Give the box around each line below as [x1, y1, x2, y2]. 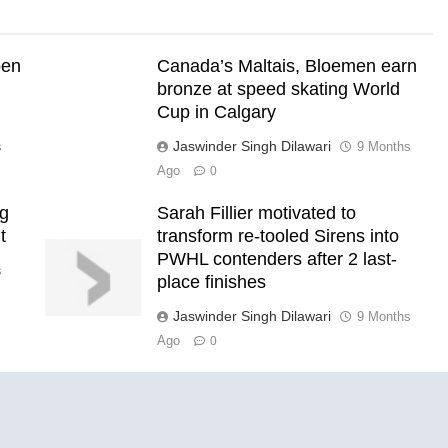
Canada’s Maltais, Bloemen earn [156, 56, 417, 77]
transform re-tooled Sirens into [156, 226, 399, 247]
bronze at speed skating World [156, 79, 400, 100]
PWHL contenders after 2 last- [156, 249, 397, 270]
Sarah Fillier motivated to [156, 203, 356, 224]
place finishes [156, 272, 266, 293]
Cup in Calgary [156, 102, 276, 123]
